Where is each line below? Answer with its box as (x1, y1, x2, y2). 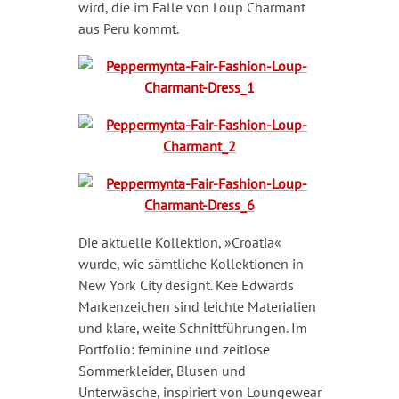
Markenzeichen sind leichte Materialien (77, 297, 316, 315)
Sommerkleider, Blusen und (77, 361, 246, 379)
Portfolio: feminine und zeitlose (77, 339, 270, 358)
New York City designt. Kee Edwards (77, 275, 294, 294)
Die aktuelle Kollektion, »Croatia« (77, 232, 281, 251)
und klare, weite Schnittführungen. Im (77, 318, 307, 337)
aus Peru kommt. (77, 19, 179, 37)
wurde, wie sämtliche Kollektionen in (77, 254, 304, 273)
